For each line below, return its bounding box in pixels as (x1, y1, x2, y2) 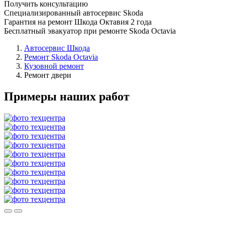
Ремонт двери (24, 70, 71, 79)
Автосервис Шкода (24, 43, 90, 52)
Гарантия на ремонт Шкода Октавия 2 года (4, 17, 152, 26)
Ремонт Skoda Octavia (24, 52, 98, 61)
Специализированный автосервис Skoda (4, 8, 143, 17)
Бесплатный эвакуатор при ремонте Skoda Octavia (4, 26, 176, 35)
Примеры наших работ (4, 89, 130, 103)
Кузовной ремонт (24, 61, 84, 70)
